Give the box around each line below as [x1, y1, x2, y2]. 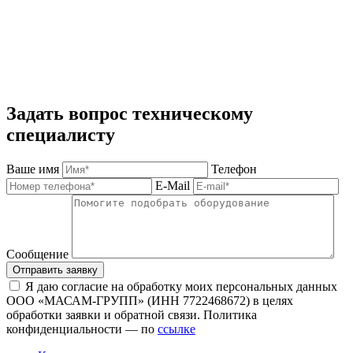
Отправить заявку [13, 263, 98, 276]
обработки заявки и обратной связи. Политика [6, 307, 257, 321]
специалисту [6, 124, 115, 145]
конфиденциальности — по [6, 321, 158, 336]
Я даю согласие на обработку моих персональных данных [25, 279, 337, 293]
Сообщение [6, 247, 69, 261]
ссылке [158, 321, 195, 336]
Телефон [211, 162, 257, 176]
